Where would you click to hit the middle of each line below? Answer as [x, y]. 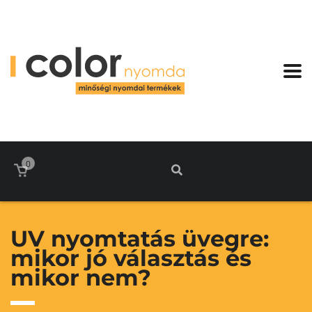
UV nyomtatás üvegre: [140, 239]
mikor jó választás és [131, 258]
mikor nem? [81, 278]
